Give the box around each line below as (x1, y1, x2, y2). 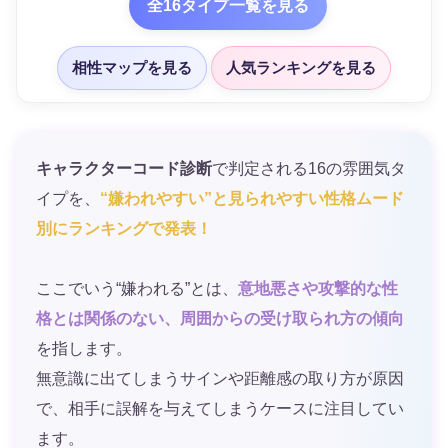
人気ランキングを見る (226, 59, 376, 76)
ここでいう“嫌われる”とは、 (36, 279, 238, 297)
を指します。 (36, 339, 132, 357)
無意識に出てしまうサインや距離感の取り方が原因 (36, 369, 404, 387)
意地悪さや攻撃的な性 (238, 279, 398, 297)
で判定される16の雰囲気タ (212, 159, 406, 177)
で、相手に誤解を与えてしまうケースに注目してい (36, 399, 404, 417)
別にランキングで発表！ (36, 219, 212, 237)
